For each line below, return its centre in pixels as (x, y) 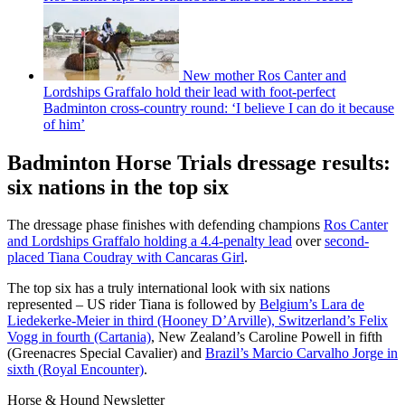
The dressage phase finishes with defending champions (165, 225)
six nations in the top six (118, 187)
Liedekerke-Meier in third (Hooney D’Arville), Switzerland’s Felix (198, 321)
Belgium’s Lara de (312, 305)
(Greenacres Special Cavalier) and (106, 353)
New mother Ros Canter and (264, 75)
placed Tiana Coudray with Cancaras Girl (126, 258)
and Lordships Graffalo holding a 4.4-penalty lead (150, 241)
